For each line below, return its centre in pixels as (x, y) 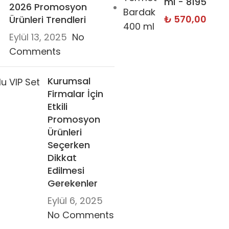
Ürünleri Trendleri (48, 20)
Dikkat (62, 158)
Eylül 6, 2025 (75, 201)
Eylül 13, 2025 (38, 37)
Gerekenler (73, 184)
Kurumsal (69, 81)
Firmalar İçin (75, 94)
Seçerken (69, 145)
